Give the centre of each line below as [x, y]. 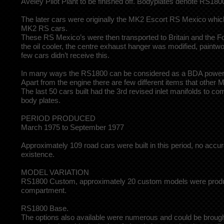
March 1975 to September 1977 [72, 127]
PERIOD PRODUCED [58, 118]
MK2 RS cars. [44, 28]
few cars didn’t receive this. [65, 55]
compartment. [44, 190]
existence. [38, 154]
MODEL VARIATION [55, 172]
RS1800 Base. [45, 208]
